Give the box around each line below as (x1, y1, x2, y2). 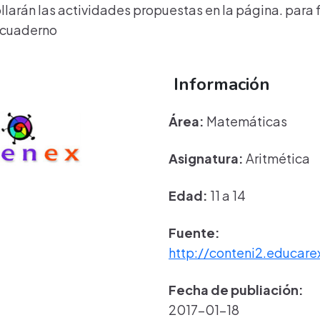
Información (169, 73, 270, 96)
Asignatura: (169, 150, 244, 166)
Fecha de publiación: (169, 281, 304, 298)
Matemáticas (204, 113, 287, 129)
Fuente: (169, 224, 220, 241)
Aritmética (244, 150, 310, 166)
